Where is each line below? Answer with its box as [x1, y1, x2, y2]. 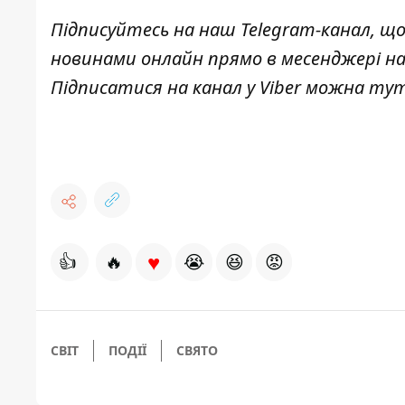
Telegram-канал [240, 17, 371, 42]
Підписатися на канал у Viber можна [51, 75, 369, 100]
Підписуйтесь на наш [51, 17, 240, 42]
